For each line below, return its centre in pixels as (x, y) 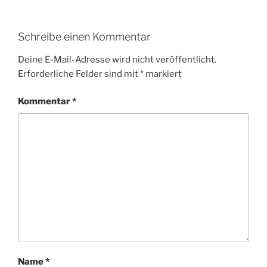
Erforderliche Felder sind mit (79, 74)
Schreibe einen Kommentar (84, 37)
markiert (163, 74)
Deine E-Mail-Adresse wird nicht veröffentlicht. (117, 59)
